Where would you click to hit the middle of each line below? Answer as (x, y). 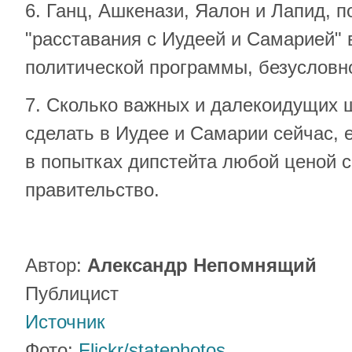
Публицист (72, 293)
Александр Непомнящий (202, 265)
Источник (65, 322)
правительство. (92, 190)
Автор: (56, 265)
